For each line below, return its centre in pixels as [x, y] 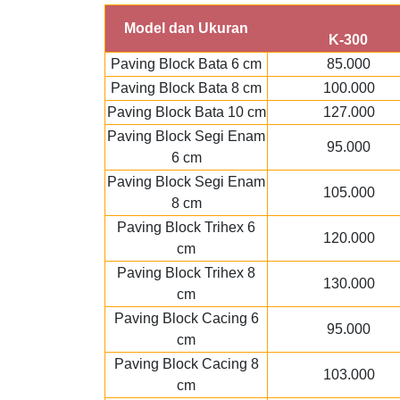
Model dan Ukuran [186, 28]
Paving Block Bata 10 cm [186, 112]
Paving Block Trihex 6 [186, 227]
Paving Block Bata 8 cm [186, 88]
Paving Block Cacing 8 [186, 364]
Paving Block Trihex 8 [186, 273]
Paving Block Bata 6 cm [186, 64]
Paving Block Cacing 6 [186, 318]
